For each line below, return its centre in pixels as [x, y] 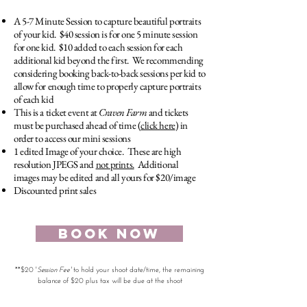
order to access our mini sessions [72, 138]
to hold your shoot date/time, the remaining [138, 270]
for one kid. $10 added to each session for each [98, 47]
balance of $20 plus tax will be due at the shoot [110, 281]
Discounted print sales [55, 190]
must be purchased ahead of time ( [77, 125]
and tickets [168, 112]
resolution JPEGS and [55, 164]
